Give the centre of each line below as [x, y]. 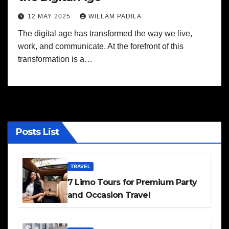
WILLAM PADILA [115, 16]
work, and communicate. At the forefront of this [101, 46]
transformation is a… [55, 59]
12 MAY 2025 [50, 16]
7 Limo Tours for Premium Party [132, 182]
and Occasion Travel [109, 195]
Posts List [37, 132]
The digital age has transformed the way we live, [105, 33]
